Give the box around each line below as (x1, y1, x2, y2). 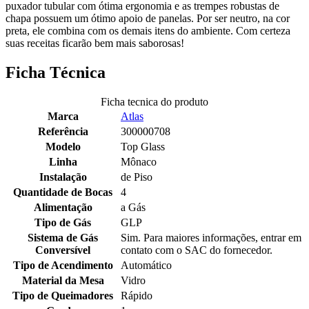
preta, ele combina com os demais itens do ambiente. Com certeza (6, 24, 290, 37)
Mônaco (121, 155, 157, 168)
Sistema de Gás (28, 231, 98, 243)
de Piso (121, 170, 152, 183)
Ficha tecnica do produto (101, 95, 208, 108)
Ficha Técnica (6, 63, 106, 81)
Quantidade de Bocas (13, 186, 112, 198)
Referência (37, 125, 88, 137)
